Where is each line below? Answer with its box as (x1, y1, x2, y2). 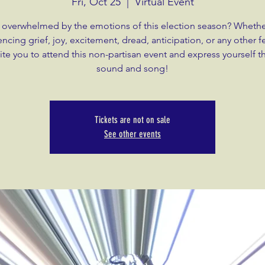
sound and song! (96, 62, 169, 74)
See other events (104, 128, 161, 140)
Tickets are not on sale (95, 114, 170, 125)
